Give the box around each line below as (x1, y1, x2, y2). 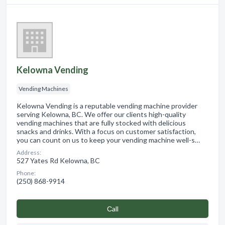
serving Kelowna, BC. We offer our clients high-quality (17, 109, 186, 119)
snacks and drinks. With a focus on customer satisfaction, (17, 127, 196, 136)
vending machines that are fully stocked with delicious (17, 118, 186, 127)
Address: (17, 148, 41, 156)
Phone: (17, 169, 36, 177)
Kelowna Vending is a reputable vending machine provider (17, 101, 197, 110)
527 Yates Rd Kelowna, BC (17, 156, 100, 165)
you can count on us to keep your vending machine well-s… (17, 135, 200, 144)
